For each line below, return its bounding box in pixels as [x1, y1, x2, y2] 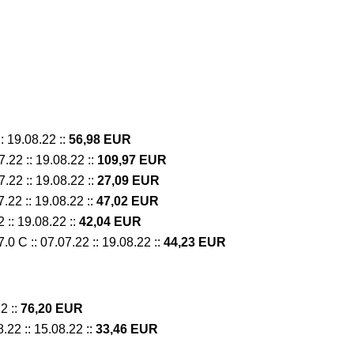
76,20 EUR [21, 301, 83, 315]
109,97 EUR [97, 153, 167, 167]
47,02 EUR [96, 194, 159, 208]
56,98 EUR [69, 132, 131, 146]
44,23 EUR [164, 235, 226, 249]
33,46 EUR [96, 322, 158, 336]
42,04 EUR [79, 214, 141, 228]
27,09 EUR [97, 173, 160, 187]
